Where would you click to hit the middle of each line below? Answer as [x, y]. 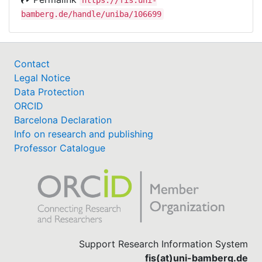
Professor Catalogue [60, 148]
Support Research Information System [163, 244]
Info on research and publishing [84, 134]
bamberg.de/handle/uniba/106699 [91, 14]
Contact [32, 63]
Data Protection [49, 92]
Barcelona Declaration [63, 120]
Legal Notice [42, 77]
